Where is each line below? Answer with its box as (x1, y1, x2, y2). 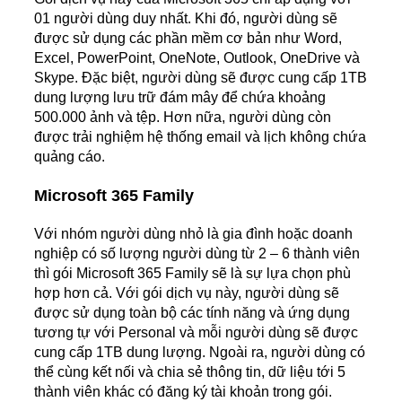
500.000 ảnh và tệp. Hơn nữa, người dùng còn (34, 109, 331, 126)
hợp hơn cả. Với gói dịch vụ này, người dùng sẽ (34, 285, 339, 301)
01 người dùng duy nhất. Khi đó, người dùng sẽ (34, 11, 337, 27)
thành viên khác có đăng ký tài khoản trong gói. (34, 384, 332, 400)
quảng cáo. (34, 149, 105, 165)
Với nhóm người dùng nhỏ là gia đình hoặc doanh (34, 226, 353, 242)
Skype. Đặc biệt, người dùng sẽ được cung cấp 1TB (34, 70, 367, 86)
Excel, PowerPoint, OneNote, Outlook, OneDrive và (34, 50, 360, 66)
